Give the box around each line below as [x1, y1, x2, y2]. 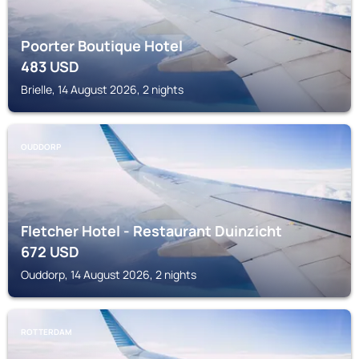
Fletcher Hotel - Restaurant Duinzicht [21, 221, 282, 240]
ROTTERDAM [21, 326, 72, 337]
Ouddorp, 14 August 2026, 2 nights [21, 267, 196, 282]
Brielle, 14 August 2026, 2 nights [21, 82, 184, 97]
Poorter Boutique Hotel [21, 36, 183, 55]
